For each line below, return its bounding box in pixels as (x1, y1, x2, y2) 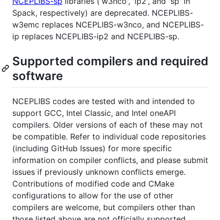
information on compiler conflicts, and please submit (12, 155, 208, 165)
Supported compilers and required (12, 54, 208, 68)
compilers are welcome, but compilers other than (12, 202, 195, 212)
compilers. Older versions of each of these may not (12, 119, 203, 130)
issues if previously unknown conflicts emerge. (12, 166, 186, 177)
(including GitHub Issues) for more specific (12, 143, 172, 153)
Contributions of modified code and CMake (12, 178, 174, 189)
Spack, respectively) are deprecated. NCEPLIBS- (12, 7, 193, 18)
